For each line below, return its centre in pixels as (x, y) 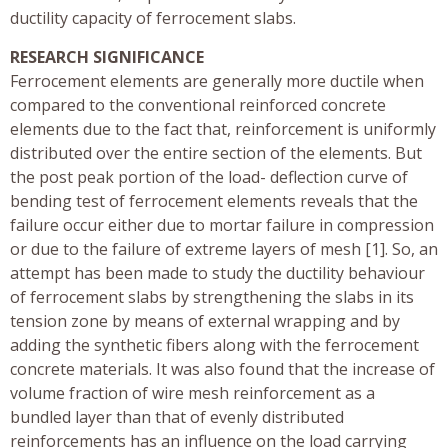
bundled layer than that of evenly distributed (177, 416)
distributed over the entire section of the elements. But (216, 152)
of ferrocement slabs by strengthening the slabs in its (212, 296)
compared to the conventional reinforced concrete (198, 104)
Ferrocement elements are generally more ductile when (217, 80)
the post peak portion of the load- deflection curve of (209, 176)
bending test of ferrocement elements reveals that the (214, 200)
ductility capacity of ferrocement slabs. (153, 17)
